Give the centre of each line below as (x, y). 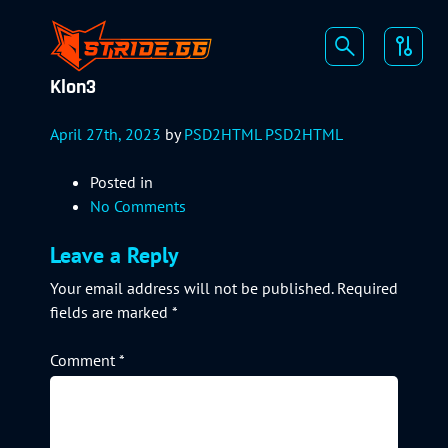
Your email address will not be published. (191, 288)
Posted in (121, 182)
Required (367, 288)
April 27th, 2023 (107, 134)
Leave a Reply (114, 255)
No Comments (138, 206)
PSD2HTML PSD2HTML (263, 134)
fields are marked (111, 312)
